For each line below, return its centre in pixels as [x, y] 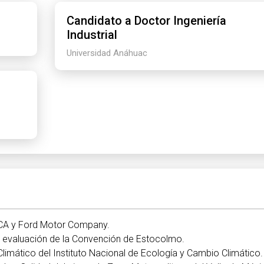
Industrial [92, 34]
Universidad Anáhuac [107, 53]
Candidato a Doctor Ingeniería [146, 20]
